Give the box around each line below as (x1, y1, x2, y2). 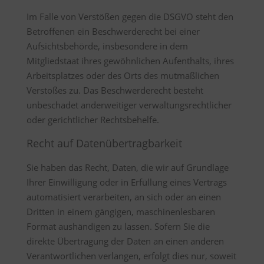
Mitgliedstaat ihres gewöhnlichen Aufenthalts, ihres (26, 55, 234, 67)
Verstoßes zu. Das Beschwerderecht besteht (26, 84, 203, 96)
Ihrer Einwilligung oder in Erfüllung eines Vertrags (26, 176, 227, 188)
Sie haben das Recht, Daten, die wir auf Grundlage (26, 161, 229, 173)
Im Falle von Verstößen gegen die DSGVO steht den (26, 11, 233, 22)
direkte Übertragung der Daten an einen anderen (26, 235, 224, 247)
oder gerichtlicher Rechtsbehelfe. (26, 114, 159, 126)
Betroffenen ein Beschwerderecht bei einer (26, 25, 200, 37)
